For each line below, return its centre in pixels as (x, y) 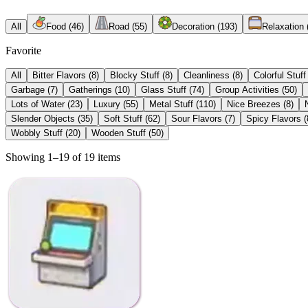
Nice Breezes (254, 104)
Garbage (28, 89)
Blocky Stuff (135, 75)
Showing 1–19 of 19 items (63, 157)
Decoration (193, 26)
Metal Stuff (171, 104)
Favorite (23, 50)
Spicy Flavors (274, 118)
